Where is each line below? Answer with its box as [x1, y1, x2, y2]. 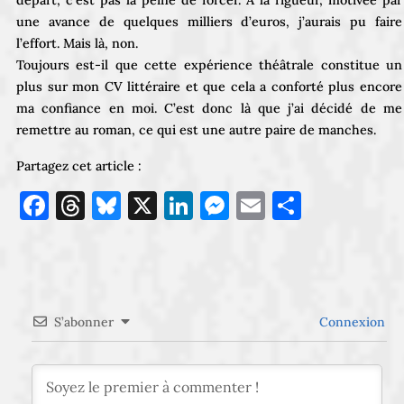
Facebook [49, 186, 178, 224]
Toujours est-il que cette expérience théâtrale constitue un [16, 56, 402, 73]
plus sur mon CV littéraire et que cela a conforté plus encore [16, 78, 402, 95]
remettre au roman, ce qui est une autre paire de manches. [16, 121, 376, 138]
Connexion [316, 313, 385, 330]
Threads [85, 186, 195, 224]
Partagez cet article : [16, 157, 142, 174]
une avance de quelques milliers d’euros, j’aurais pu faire [16, 13, 402, 30]
